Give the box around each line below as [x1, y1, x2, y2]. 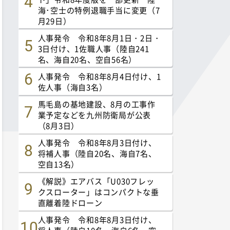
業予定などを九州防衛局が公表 [37, 109, 151, 121]
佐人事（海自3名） [37, 82, 107, 93]
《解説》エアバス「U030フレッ [37, 176, 155, 187]
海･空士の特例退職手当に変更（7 [37, 4, 160, 15]
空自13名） [37, 159, 79, 170]
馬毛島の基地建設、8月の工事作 [37, 99, 156, 110]
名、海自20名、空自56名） [37, 53, 137, 65]
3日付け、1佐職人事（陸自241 [37, 43, 149, 54]
